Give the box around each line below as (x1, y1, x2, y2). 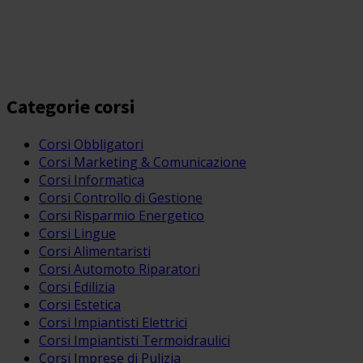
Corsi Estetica (39, 295, 121, 314)
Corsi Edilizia (39, 277, 115, 296)
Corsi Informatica (39, 170, 144, 189)
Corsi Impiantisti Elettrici (39, 313, 187, 331)
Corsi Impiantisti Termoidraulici (39, 331, 230, 349)
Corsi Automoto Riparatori (39, 259, 200, 278)
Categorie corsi (6, 93, 135, 119)
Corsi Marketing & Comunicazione (39, 152, 246, 171)
